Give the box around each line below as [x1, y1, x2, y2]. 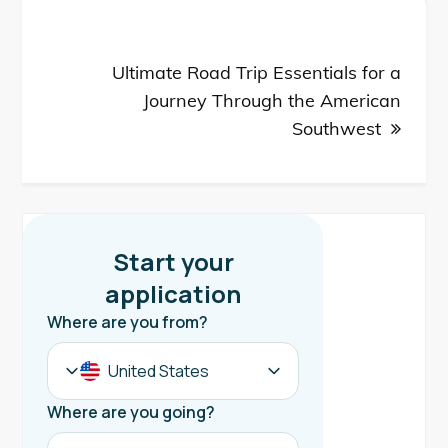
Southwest [291, 117, 381, 141]
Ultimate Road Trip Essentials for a [111, 61, 401, 85]
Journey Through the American [142, 89, 401, 113]
